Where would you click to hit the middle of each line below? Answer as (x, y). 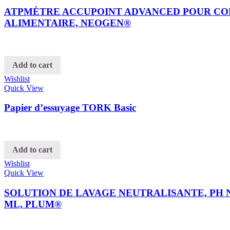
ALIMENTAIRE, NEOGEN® (68, 23)
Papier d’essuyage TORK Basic (70, 108)
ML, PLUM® (33, 204)
